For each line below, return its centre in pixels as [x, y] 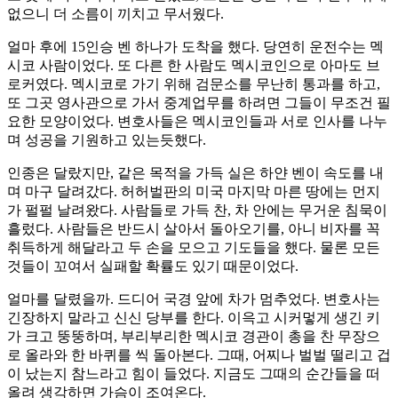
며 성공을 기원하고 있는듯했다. [107, 140]
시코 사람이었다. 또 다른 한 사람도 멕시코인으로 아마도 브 [194, 66]
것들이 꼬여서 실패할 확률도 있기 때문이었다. [153, 267]
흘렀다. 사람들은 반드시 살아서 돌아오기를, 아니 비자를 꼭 [194, 229]
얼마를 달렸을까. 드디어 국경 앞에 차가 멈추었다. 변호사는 [194, 299]
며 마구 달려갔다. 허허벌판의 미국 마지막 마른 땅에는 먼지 [194, 192]
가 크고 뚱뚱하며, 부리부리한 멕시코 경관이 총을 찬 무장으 [194, 337]
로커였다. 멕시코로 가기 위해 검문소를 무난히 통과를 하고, [194, 84]
